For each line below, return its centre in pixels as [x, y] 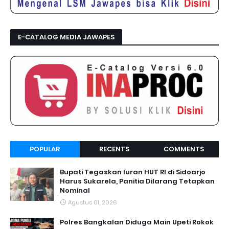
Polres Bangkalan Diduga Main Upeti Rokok [137, 222]
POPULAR [45, 149]
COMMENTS [184, 149]
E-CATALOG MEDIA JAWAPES [66, 37]
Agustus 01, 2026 [93, 202]
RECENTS [114, 149]
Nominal [75, 190]
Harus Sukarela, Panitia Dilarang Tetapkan [137, 181]
